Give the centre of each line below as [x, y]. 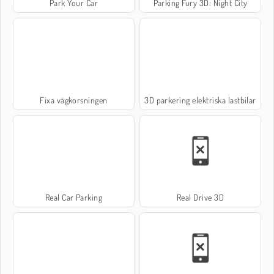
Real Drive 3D [200, 197]
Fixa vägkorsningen [74, 100]
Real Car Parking [74, 197]
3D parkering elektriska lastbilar [200, 100]
